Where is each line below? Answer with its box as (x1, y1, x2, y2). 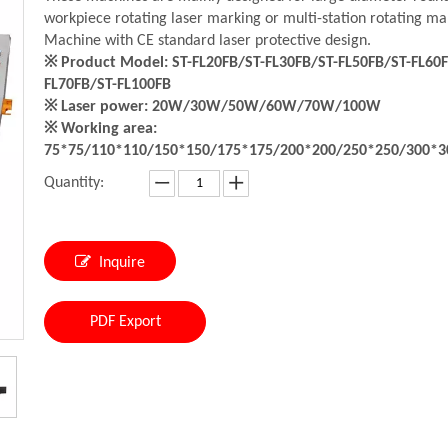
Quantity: (44, 175, 104, 191)
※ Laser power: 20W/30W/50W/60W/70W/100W (44, 99, 381, 115)
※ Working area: (44, 121, 157, 137)
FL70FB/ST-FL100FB (44, 77, 171, 93)
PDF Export (89, 314, 161, 330)
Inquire (99, 255, 145, 271)
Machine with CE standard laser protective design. (44, 33, 371, 49)
